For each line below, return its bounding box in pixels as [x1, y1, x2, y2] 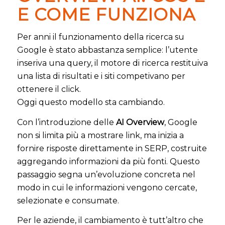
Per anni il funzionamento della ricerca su [17, 32, 184, 42]
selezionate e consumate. [17, 195, 119, 205]
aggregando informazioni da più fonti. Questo [17, 156, 200, 166]
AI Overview [116, 117, 164, 127]
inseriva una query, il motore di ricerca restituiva [17, 58, 208, 68]
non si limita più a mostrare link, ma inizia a [17, 130, 184, 140]
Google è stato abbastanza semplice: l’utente [17, 45, 198, 55]
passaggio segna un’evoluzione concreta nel [17, 169, 195, 179]
